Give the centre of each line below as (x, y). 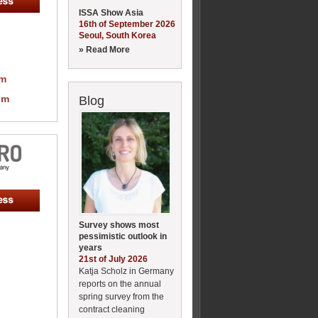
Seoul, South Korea (117, 35)
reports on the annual (120, 284)
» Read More (104, 49)
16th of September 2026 (127, 24)
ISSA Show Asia (111, 12)
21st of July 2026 (113, 259)
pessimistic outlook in (123, 236)
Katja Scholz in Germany (126, 271)
